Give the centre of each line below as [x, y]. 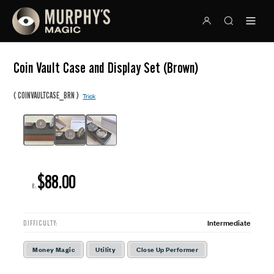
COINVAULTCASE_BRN [46, 95]
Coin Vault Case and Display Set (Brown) [106, 68]
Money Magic [54, 249]
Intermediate [229, 222]
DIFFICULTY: [41, 223]
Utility [106, 249]
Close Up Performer [168, 249]
